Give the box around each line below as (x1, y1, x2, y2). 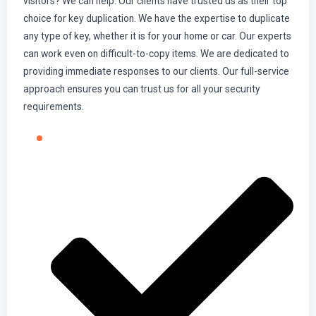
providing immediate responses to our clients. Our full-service (23, 66, 289, 78)
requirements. (23, 101, 84, 113)
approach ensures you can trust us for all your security (23, 83, 260, 95)
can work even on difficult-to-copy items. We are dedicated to (23, 48, 289, 60)
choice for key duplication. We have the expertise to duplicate (23, 13, 290, 25)
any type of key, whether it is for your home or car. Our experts (23, 30, 291, 42)
